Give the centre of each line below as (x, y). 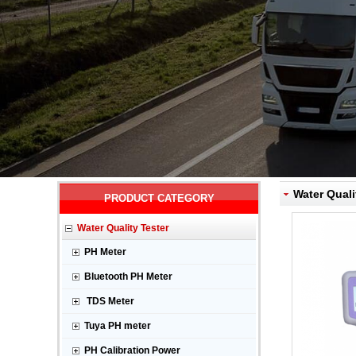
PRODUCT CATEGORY (159, 198)
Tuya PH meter (118, 326)
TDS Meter (109, 301)
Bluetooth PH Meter (128, 277)
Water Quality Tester (123, 228)
